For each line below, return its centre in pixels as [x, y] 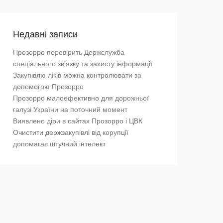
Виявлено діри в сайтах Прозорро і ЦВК [78, 121]
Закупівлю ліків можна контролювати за [77, 75]
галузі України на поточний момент [70, 110]
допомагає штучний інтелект [59, 144]
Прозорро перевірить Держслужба [69, 52]
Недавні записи [45, 34]
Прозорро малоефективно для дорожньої [81, 98]
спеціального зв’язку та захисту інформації [83, 64]
